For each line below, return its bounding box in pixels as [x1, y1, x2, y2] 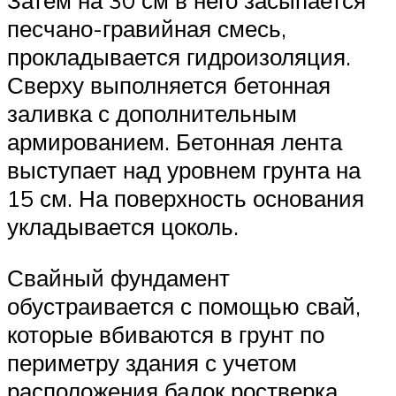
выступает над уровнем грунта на [7, 156, 361, 185]
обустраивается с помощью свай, [7, 291, 361, 320]
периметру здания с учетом [7, 347, 297, 377]
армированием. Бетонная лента [7, 127, 342, 156]
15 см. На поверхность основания [7, 184, 364, 213]
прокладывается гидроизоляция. [7, 42, 351, 72]
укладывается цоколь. [7, 212, 239, 241]
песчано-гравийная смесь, [7, 14, 286, 43]
